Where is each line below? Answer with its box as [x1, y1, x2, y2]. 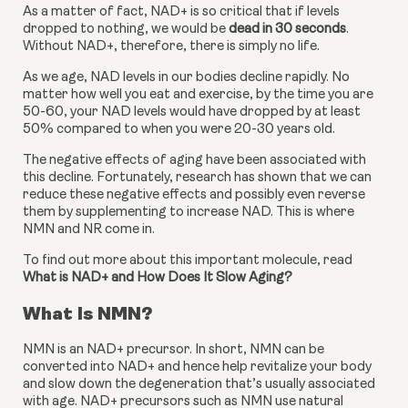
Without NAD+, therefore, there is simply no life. [23, 40, 320, 55]
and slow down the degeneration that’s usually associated [23, 377, 375, 392]
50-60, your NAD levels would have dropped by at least [23, 106, 361, 120]
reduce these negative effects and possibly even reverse [23, 189, 365, 203]
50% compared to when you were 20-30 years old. [23, 123, 335, 138]
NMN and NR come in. [23, 223, 155, 238]
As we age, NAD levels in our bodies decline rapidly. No [23, 71, 350, 86]
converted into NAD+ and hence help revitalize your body [23, 360, 372, 374]
